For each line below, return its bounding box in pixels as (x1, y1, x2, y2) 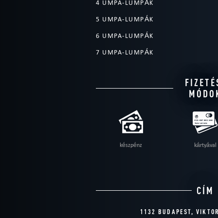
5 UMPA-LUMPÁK (96, 15, 154, 24)
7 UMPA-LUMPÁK (96, 48, 154, 57)
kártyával (194, 141, 217, 149)
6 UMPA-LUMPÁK (96, 32, 154, 40)
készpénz (119, 141, 142, 149)
